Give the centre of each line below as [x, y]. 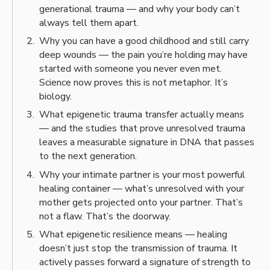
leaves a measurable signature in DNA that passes [146, 143]
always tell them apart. [89, 23]
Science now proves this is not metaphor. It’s [133, 82]
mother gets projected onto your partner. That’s [141, 202]
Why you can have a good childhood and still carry [144, 41]
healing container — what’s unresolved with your [141, 188]
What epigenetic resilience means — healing [133, 234]
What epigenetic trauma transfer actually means [141, 115]
